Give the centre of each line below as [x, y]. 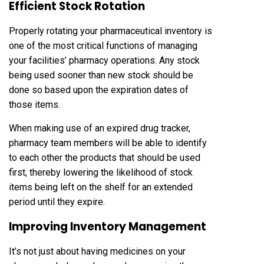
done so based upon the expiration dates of [99, 90]
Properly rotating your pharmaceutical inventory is [110, 31]
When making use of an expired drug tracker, [100, 128]
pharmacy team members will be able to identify [108, 143]
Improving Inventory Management [108, 226]
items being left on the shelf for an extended [101, 187]
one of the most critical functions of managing [103, 45]
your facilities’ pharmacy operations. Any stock [104, 60]
